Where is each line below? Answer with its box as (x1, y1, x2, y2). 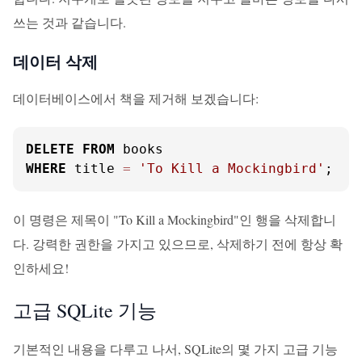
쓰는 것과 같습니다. (13, 14, 126, 31)
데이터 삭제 (13, 50, 98, 74)
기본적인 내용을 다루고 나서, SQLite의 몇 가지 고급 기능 (13, 340, 338, 357)
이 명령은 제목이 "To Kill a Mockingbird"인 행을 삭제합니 (13, 211, 336, 228)
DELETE (26, 141, 74, 157)
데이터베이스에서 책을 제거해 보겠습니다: (13, 90, 259, 107)
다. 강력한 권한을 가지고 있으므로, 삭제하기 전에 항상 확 (13, 235, 343, 252)
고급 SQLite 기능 (13, 297, 157, 323)
